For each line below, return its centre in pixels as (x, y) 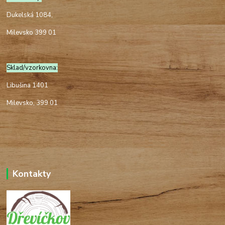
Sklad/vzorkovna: (32, 68)
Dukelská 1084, (31, 15)
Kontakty (31, 174)
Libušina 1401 (28, 86)
